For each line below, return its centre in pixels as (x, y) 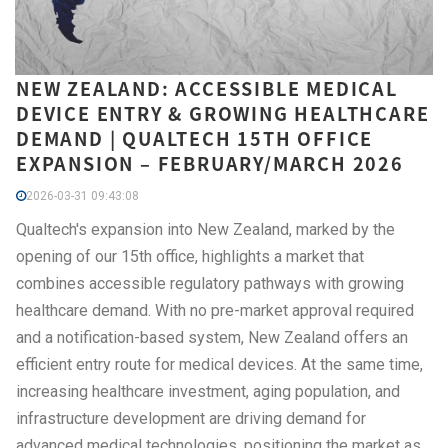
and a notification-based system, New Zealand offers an (212, 338)
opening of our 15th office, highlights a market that (190, 257)
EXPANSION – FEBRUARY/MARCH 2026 (210, 164)
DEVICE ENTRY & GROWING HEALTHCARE (223, 114)
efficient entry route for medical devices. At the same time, (219, 365)
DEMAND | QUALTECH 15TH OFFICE (195, 139)
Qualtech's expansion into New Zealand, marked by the (205, 230)
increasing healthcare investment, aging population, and (208, 392)
